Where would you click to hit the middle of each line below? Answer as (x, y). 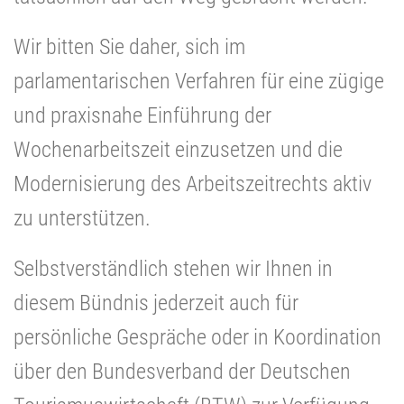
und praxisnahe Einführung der (142, 115)
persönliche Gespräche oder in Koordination (197, 337)
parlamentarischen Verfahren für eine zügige (199, 81)
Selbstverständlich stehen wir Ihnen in (173, 268)
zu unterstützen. (82, 218)
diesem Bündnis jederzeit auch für (156, 303)
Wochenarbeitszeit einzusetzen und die (178, 149)
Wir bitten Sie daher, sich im (129, 46)
